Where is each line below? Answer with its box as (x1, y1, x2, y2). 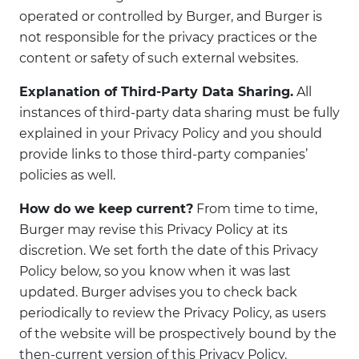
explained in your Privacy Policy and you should (19, 126, 322, 141)
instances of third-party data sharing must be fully (19, 105, 340, 120)
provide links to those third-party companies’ (19, 147, 308, 162)
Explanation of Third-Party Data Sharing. (19, 84, 293, 99)
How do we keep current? (19, 201, 193, 216)
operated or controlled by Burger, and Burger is (19, 9, 322, 24)
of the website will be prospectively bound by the (19, 326, 337, 341)
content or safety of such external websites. (19, 50, 298, 66)
